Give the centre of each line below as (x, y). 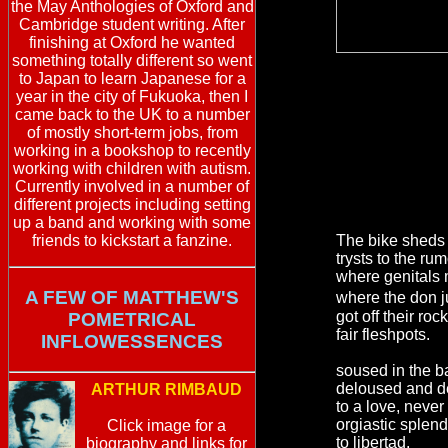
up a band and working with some (132, 222)
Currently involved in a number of (132, 186)
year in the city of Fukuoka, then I (132, 96)
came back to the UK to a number (132, 114)
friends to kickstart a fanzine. (132, 240)
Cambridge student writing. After (132, 24)
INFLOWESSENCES (132, 341)
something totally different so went (132, 60)
